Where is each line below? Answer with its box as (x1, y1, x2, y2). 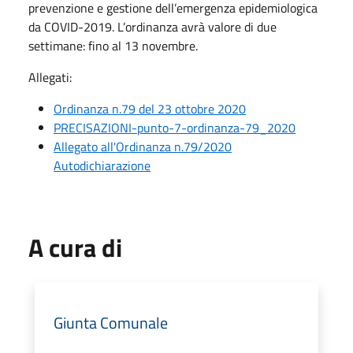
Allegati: (28, 67, 72, 87)
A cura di (28, 228, 122, 266)
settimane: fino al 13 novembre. (28, 35, 198, 55)
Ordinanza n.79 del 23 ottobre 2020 (54, 98, 246, 118)
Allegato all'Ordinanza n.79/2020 (54, 136, 232, 156)
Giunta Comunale (54, 310, 168, 335)
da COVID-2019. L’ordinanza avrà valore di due (28, 17, 277, 36)
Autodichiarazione (54, 155, 150, 175)
